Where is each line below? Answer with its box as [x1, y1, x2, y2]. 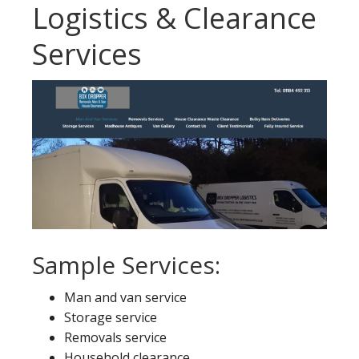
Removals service [64, 329, 167, 347]
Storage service [64, 309, 157, 327]
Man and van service [64, 288, 187, 307]
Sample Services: [32, 248, 220, 282]
